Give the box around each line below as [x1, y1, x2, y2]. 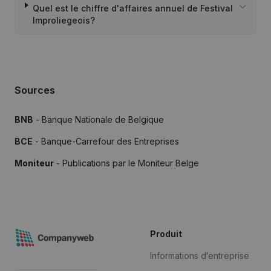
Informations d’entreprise [150, 250, 249, 261]
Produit [150, 229, 182, 239]
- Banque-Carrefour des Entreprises [33, 136, 179, 146]
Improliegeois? [32, 15, 95, 25]
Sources [15, 84, 55, 96]
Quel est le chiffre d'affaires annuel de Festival [32, 3, 233, 13]
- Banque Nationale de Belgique [33, 114, 164, 125]
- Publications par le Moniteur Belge [54, 158, 199, 168]
